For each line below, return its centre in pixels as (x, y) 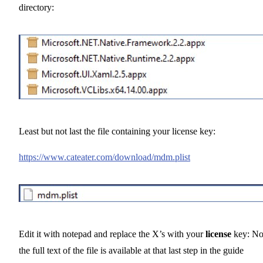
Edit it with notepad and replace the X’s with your (112, 234)
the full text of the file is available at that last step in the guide (131, 251)
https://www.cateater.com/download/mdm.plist (104, 157)
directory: (36, 8)
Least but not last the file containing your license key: (117, 131)
